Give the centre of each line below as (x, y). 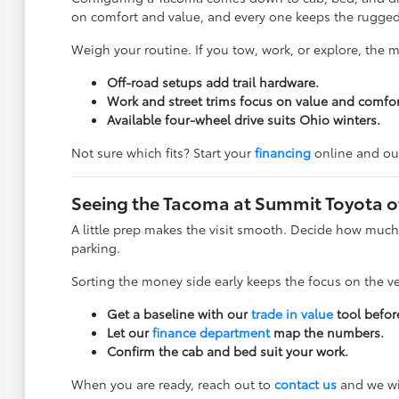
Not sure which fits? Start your (163, 152)
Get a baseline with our (179, 313)
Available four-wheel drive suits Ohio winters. (243, 119)
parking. (95, 248)
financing (282, 152)
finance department (211, 332)
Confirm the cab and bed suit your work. (227, 351)
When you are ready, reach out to (172, 384)
